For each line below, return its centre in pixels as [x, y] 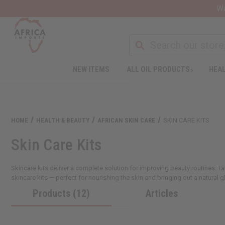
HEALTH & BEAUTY [63, 120]
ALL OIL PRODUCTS [158, 69]
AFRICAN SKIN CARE [127, 120]
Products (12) [61, 193]
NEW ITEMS [91, 69]
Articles [162, 193]
